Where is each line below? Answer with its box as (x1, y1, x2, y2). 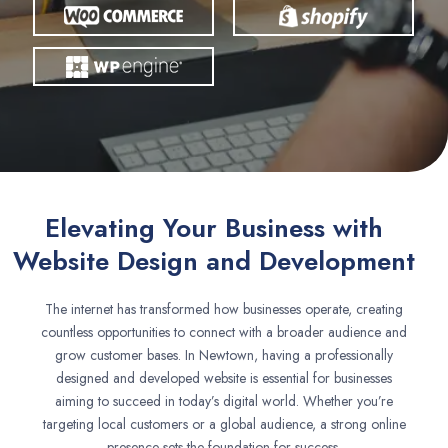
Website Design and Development (13, 242, 415, 280)
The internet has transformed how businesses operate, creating (45, 299, 403, 319)
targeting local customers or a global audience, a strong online (42, 414, 406, 434)
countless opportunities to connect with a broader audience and (41, 322, 407, 342)
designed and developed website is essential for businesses (56, 368, 392, 388)
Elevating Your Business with (45, 209, 383, 247)
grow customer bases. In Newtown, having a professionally (55, 345, 393, 365)
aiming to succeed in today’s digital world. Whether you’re (55, 391, 393, 411)
